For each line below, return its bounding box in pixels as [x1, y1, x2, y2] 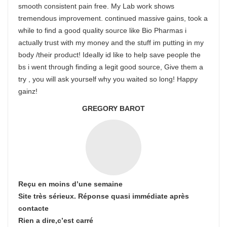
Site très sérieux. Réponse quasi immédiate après [18, 192, 189, 200]
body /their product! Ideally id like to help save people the [18, 51, 201, 59]
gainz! [18, 87, 37, 95]
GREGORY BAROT [82, 104, 145, 112]
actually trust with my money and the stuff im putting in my [18, 39, 204, 47]
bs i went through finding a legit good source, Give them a [18, 63, 203, 71]
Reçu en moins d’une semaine [18, 180, 123, 188]
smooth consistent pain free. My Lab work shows [18, 2, 174, 10]
